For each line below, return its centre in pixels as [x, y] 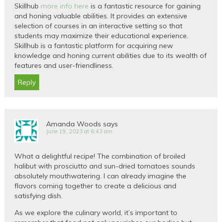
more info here [65, 6]
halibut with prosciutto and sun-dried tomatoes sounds [105, 166]
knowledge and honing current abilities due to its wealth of [111, 55]
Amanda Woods [74, 124]
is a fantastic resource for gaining [145, 6]
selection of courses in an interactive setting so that [99, 26]
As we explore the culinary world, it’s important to [96, 212]
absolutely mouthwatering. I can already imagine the [101, 176]
